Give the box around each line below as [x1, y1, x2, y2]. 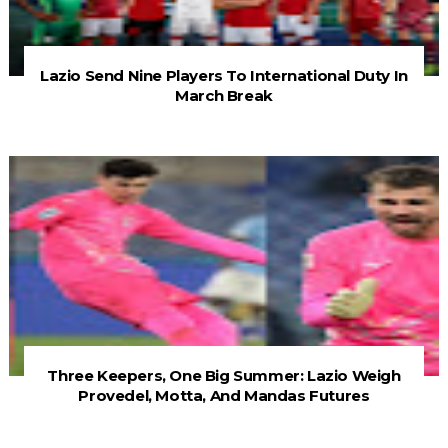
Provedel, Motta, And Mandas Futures [78, 386, 370, 406]
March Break [175, 86, 273, 106]
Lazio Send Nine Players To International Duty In [40, 66, 408, 86]
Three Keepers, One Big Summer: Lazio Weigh [47, 366, 401, 386]
